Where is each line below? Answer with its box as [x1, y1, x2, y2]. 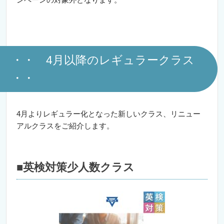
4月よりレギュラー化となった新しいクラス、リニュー [16, 109, 200, 118]
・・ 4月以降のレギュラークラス [11, 53, 194, 66]
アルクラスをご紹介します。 [16, 121, 114, 130]
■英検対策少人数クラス [16, 161, 134, 173]
